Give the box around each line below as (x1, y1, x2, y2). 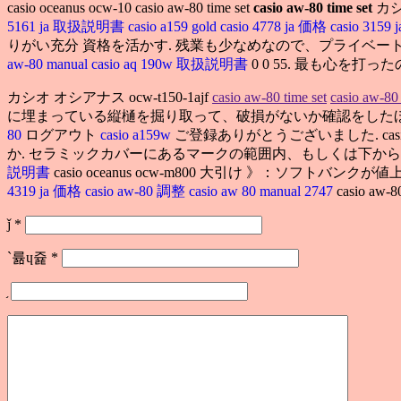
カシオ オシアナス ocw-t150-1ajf (7, 89, 212, 105)
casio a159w (100, 126, 175, 142)
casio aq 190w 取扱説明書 (91, 55, 252, 72)
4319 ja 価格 (7, 183, 85, 199)
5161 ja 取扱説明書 (7, 18, 128, 34)
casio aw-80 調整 (85, 183, 189, 199)
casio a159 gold (128, 18, 220, 34)
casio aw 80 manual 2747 (189, 183, 337, 199)
